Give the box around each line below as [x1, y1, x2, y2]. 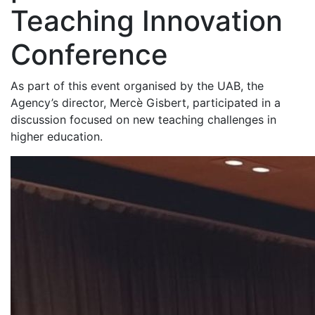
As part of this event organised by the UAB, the [11, 79, 264, 93]
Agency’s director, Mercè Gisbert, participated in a [11, 96, 281, 110]
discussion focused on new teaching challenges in [11, 112, 276, 127]
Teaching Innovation [11, 4, 283, 38]
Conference [11, 37, 168, 72]
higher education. [11, 129, 103, 143]
